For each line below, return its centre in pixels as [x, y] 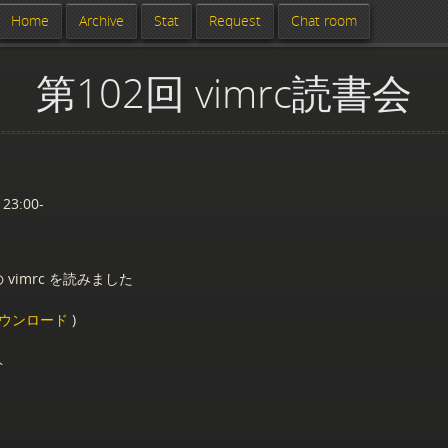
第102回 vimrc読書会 [224, 92]
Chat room [324, 20]
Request [235, 20]
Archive [101, 20]
